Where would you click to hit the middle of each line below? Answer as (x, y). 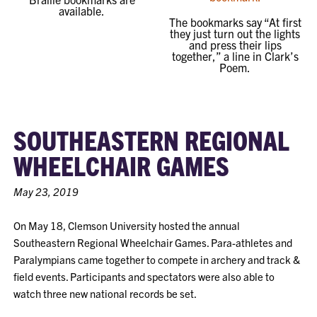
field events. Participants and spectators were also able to (144, 276)
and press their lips (235, 45)
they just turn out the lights (235, 33)
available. (82, 11)
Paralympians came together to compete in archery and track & (157, 259)
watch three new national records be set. (105, 293)
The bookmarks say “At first (235, 22)
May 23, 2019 (46, 191)
